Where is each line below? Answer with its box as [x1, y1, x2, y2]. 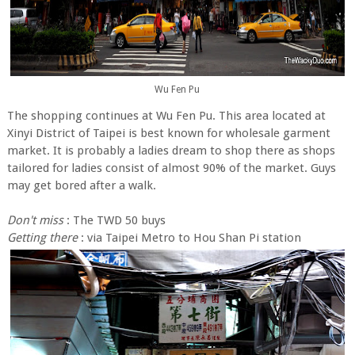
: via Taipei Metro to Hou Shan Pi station [77, 231, 301, 245]
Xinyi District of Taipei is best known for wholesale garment [6, 126, 330, 140]
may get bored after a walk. [6, 178, 156, 193]
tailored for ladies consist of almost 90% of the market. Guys [6, 161, 336, 175]
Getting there [6, 231, 78, 245]
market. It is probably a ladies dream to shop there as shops [6, 143, 335, 158]
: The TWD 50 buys [66, 213, 166, 227]
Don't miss [6, 213, 67, 227]
